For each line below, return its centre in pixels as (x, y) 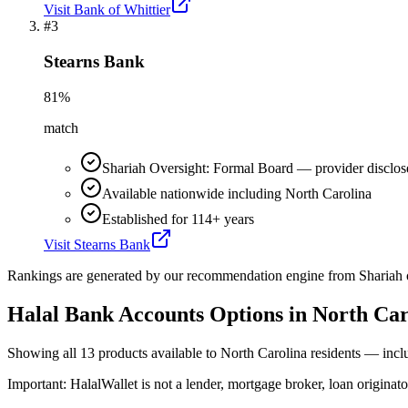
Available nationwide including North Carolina (237, 193)
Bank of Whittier (122, 10)
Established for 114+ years (178, 219)
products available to (158, 352)
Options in (258, 314)
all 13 (79, 352)
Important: (39, 383)
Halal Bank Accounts (106, 314)
